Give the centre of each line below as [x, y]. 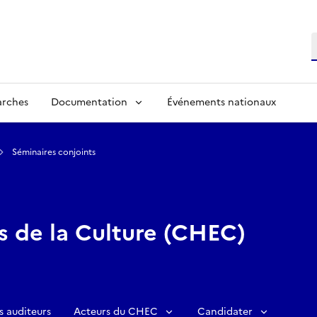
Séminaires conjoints [54, 152]
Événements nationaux [221, 102]
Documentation [89, 102]
